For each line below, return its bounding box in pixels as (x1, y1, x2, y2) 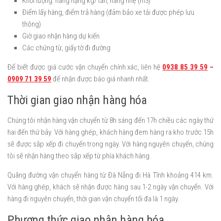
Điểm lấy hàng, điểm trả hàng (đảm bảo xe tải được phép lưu (22, 7, 194, 17)
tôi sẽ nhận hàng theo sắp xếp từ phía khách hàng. (7, 151, 151, 160)
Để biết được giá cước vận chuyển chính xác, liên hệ (7, 62, 163, 72)
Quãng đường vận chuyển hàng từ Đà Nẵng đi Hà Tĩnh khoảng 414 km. (7, 170, 214, 180)
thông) (22, 19, 41, 29)
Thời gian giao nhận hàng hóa (7, 92, 147, 107)
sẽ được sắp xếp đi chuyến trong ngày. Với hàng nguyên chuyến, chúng (7, 139, 214, 148)
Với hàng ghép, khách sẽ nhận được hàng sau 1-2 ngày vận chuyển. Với (7, 182, 214, 191)
